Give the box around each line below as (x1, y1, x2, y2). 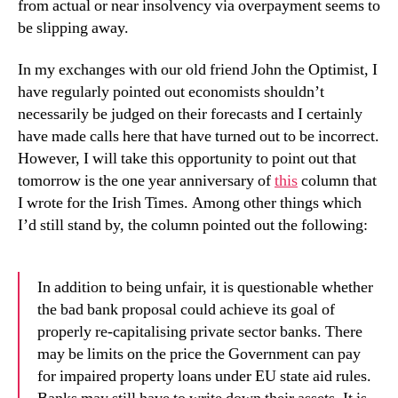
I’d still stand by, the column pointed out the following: (18, 215, 368, 235)
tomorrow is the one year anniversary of (18, 171, 275, 191)
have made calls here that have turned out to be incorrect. (18, 126, 379, 147)
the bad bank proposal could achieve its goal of (37, 299, 335, 320)
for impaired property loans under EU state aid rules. (37, 366, 371, 386)
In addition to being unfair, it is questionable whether (37, 277, 373, 298)
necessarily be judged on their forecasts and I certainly (18, 104, 362, 124)
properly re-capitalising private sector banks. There (37, 322, 362, 342)
